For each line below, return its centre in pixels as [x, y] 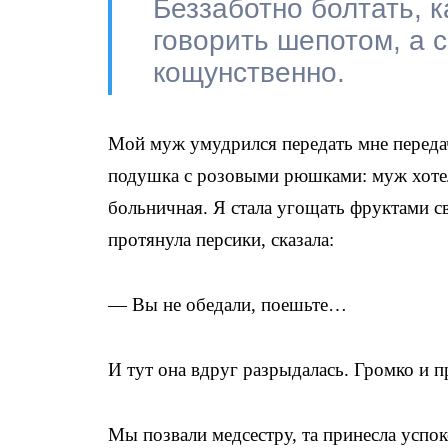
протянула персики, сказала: [223, 239]
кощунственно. [253, 72]
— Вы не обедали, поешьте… [230, 304]
